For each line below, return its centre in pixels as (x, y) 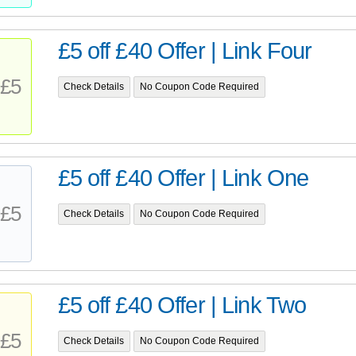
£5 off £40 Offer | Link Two (182, 306)
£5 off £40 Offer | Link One (183, 178)
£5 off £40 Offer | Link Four (185, 51)
